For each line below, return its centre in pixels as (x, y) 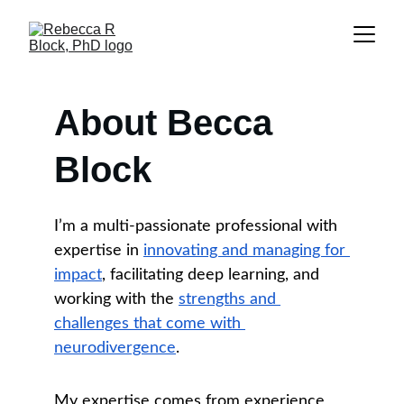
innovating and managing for (247, 251)
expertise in (99, 251)
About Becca (168, 123)
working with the (116, 299)
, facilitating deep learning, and (213, 275)
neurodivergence (115, 348)
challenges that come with (150, 324)
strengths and (230, 299)
